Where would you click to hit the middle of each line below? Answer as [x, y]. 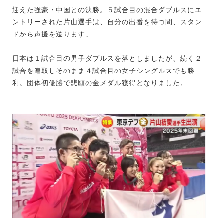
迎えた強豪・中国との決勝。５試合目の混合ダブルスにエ [107, 10]
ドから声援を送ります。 [52, 34]
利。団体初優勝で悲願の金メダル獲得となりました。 [100, 83]
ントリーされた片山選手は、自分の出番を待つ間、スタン [107, 22]
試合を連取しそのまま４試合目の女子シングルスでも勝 [103, 71]
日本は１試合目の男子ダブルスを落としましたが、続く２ [107, 59]
